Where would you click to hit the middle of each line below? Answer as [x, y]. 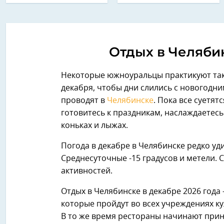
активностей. [87, 171]
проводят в [84, 100]
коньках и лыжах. [94, 125]
